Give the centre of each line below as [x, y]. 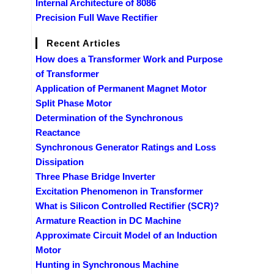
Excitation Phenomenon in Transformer [119, 191]
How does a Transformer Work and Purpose [129, 59]
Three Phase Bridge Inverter [95, 176]
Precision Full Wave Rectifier [97, 17]
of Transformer [67, 73]
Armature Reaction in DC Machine [108, 220]
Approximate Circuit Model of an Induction [126, 235]
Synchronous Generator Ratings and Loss [126, 147]
